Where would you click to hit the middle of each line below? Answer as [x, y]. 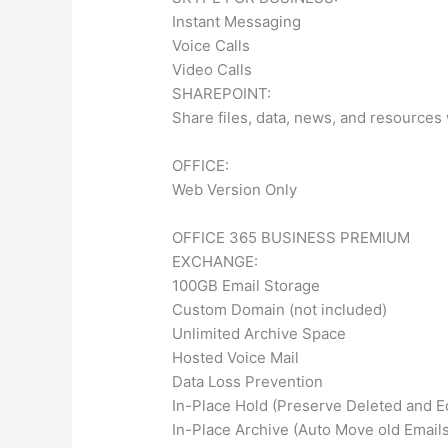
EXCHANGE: [215, 261]
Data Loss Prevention [248, 381]
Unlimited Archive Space [259, 333]
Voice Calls [211, 45]
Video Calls [212, 69]
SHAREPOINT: [222, 93]
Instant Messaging [237, 21]
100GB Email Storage [246, 285]
